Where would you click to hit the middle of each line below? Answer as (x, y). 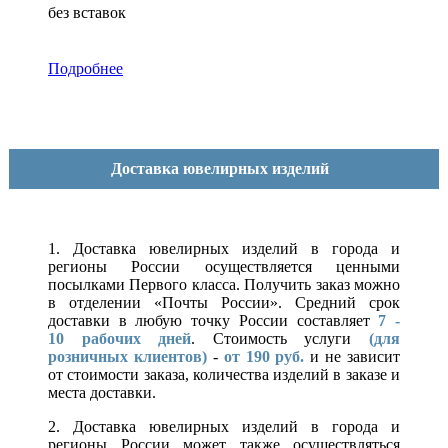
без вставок (87, 13)
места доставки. (102, 393)
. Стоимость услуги (280, 339)
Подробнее (85, 69)
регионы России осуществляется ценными (224, 267)
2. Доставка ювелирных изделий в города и (224, 427)
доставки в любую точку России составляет (213, 321)
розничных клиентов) (127, 357)
